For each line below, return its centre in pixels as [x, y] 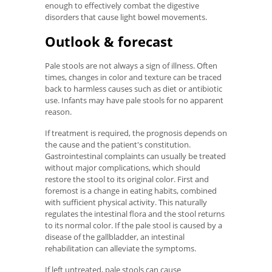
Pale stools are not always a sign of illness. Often [131, 66]
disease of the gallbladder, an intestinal [115, 237]
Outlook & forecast [109, 42]
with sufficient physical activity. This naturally [126, 202]
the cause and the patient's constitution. [118, 145]
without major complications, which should [123, 168]
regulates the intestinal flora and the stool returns [135, 214]
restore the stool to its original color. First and [127, 179]
